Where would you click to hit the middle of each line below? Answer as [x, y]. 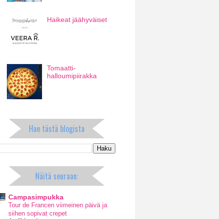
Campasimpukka [36, 197]
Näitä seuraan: [57, 176]
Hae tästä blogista [57, 128]
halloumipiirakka [72, 76]
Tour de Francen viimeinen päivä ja [58, 205]
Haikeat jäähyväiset [77, 19]
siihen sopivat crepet [38, 214]
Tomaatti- [62, 68]
